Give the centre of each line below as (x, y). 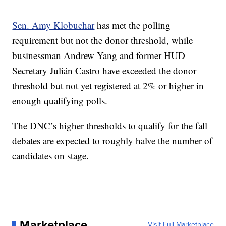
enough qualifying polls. (60, 101)
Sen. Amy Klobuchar (53, 25)
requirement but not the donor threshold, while (103, 40)
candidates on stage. (51, 156)
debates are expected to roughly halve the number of (112, 140)
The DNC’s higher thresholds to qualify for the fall (110, 125)
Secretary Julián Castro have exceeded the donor (104, 70)
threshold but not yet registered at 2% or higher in (108, 86)
